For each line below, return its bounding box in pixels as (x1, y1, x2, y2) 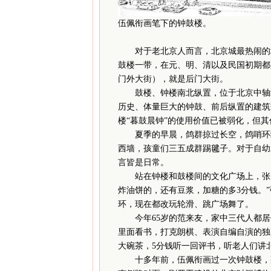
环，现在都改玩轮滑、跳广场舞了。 (117, 199, 253, 209)
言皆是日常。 (117, 157, 169, 167)
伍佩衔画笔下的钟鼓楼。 (117, 18, 211, 28)
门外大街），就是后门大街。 (117, 74, 228, 83)
